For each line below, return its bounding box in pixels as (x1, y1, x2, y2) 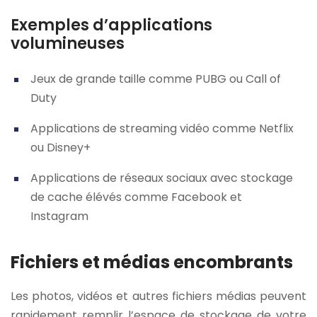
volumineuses (11, 32, 125, 54)
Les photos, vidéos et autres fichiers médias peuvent (11, 287, 306, 304)
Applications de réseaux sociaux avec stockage (30, 169, 293, 186)
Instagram (30, 207, 88, 224)
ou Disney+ (30, 139, 91, 156)
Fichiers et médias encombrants (11, 250, 293, 274)
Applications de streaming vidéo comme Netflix (30, 120, 294, 137)
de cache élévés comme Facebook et (30, 188, 242, 205)
